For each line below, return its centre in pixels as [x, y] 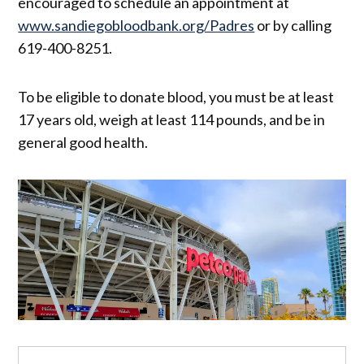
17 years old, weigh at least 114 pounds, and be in [172, 120]
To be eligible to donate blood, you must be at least [176, 97]
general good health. [83, 143]
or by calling [293, 26]
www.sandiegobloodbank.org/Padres [136, 26]
